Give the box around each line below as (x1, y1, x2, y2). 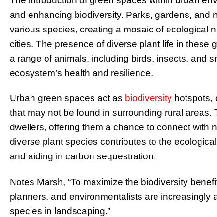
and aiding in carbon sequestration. (10, 151, 156, 162)
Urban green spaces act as (10, 93, 125, 104)
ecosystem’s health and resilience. (10, 67, 153, 78)
